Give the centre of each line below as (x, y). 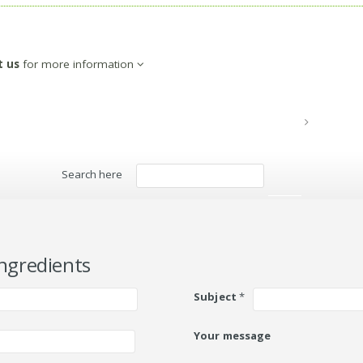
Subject (215, 296)
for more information (78, 64)
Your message (233, 336)
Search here (92, 175)
